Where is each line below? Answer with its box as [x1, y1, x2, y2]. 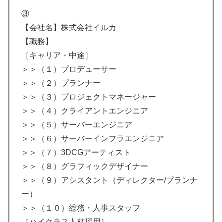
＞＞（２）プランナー [21, 78, 101, 87]
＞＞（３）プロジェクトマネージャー [21, 92, 156, 101]
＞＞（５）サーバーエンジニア [21, 120, 132, 129]
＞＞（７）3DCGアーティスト [21, 148, 131, 157]
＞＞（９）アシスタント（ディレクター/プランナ [21, 175, 198, 184]
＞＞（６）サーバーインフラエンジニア [21, 134, 164, 143]
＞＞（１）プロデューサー [21, 64, 116, 73]
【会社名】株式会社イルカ [21, 23, 116, 32]
